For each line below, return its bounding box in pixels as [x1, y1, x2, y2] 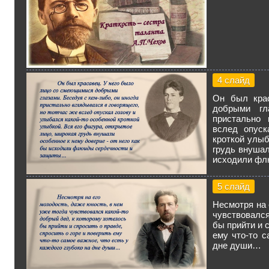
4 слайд [217, 75, 250, 86]
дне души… [213, 240, 261, 250]
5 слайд [217, 181, 250, 192]
